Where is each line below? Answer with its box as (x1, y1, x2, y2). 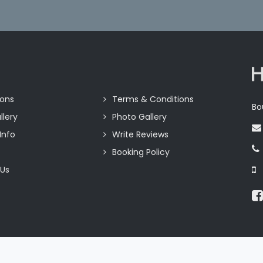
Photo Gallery (112, 110, 167, 123)
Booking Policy (112, 146, 170, 158)
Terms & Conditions (112, 93, 194, 105)
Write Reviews (112, 128, 168, 140)
